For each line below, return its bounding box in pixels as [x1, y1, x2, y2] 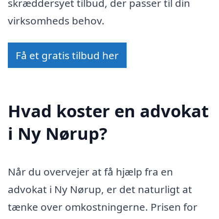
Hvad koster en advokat [8, 99, 209, 123]
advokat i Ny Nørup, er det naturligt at [8, 182, 192, 197]
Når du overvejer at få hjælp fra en [8, 165, 173, 179]
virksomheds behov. [8, 13, 105, 27]
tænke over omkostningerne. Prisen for [8, 200, 197, 214]
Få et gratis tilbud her [16, 48, 119, 63]
